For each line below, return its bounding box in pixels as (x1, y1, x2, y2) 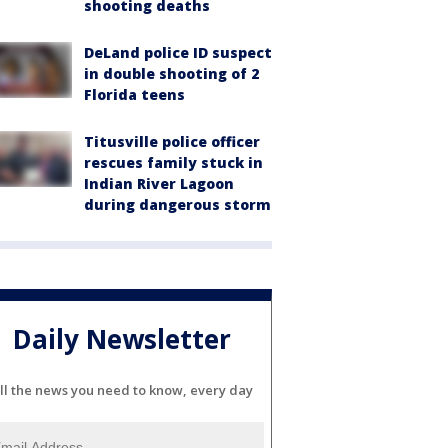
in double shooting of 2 (84, 64, 259, 84)
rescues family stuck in (84, 153, 263, 173)
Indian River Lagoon (84, 174, 234, 194)
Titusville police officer (84, 132, 260, 152)
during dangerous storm (84, 195, 271, 215)
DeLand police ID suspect (84, 43, 272, 63)
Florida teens (84, 85, 185, 105)
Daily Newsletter (13, 320, 231, 357)
